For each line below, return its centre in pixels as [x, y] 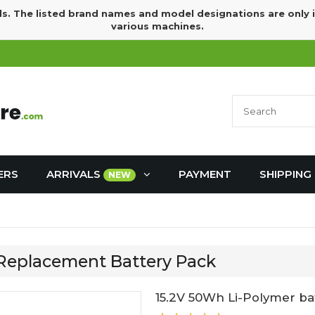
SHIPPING [285, 174]
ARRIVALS [75, 174]
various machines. [157, 26]
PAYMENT [205, 174]
